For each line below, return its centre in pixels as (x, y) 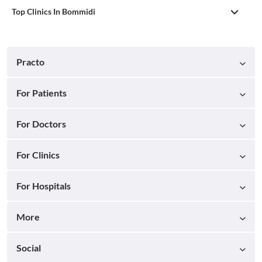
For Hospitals (44, 185)
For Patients (42, 92)
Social (29, 247)
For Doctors (41, 123)
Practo (30, 61)
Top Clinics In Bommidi (54, 11)
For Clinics (38, 154)
